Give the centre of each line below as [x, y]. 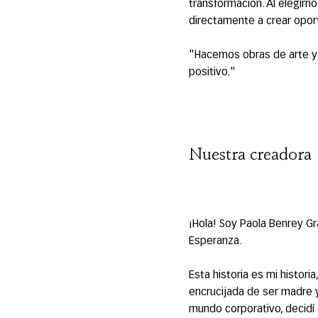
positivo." [212, 72]
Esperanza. [215, 241]
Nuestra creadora [250, 155]
